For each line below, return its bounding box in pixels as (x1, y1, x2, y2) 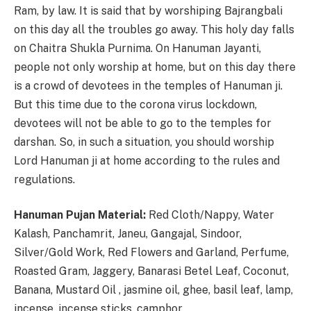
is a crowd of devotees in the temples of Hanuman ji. (14, 78, 283, 92)
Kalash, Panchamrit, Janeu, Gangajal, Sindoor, (14, 227, 242, 241)
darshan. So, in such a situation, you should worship (14, 135, 274, 149)
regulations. (14, 172, 75, 186)
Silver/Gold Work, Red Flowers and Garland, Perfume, (14, 246, 289, 260)
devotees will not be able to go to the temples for (14, 116, 271, 130)
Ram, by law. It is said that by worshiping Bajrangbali (14, 3, 283, 17)
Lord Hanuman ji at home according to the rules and (14, 153, 280, 167)
